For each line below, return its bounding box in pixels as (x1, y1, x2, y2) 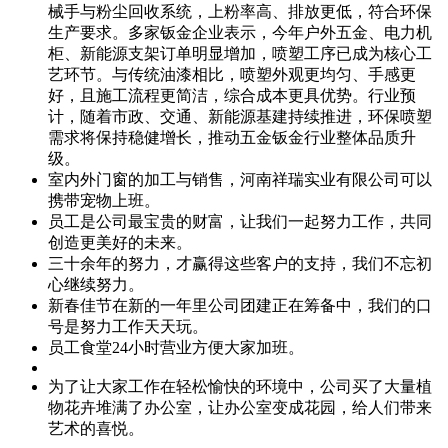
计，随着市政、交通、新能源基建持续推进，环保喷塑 (48, 107, 432, 125)
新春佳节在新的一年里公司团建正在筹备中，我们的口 (48, 296, 432, 314)
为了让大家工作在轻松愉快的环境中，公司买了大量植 (48, 377, 432, 395)
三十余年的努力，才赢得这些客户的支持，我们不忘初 (48, 254, 432, 272)
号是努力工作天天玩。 (48, 317, 208, 335)
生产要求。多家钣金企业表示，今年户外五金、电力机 (48, 23, 432, 41)
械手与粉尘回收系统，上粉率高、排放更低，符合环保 (48, 2, 432, 20)
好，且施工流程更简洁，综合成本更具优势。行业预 (48, 86, 416, 104)
